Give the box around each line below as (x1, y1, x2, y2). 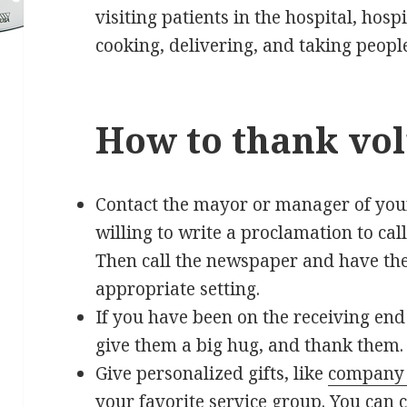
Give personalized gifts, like (95, 362, 329, 386)
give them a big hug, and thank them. (95, 333, 404, 358)
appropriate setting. (95, 277, 261, 302)
